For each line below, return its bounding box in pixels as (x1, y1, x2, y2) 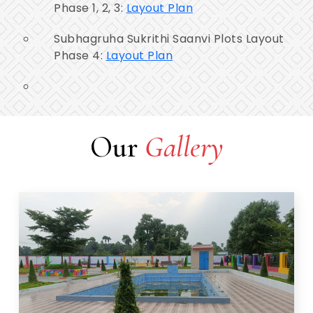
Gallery (144, 129, 224, 165)
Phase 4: (54, 47, 106, 64)
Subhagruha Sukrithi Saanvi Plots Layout (54, 30, 284, 47)
